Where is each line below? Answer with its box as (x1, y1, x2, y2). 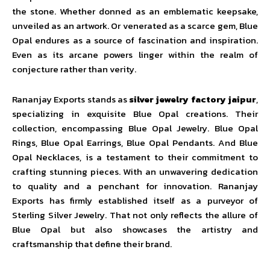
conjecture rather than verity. (12, 62, 136, 76)
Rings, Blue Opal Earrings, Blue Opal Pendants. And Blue (12, 136, 258, 149)
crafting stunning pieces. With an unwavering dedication (12, 165, 258, 178)
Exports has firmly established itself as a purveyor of (12, 193, 258, 207)
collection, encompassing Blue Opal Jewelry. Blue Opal (12, 121, 258, 135)
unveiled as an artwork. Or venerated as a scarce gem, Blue (12, 19, 258, 33)
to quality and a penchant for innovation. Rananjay (12, 179, 258, 193)
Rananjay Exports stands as (12, 92, 130, 106)
